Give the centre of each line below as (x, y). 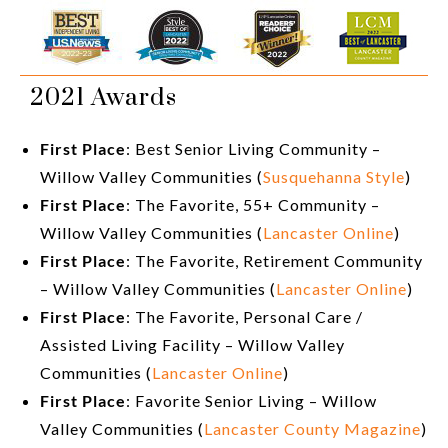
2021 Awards (103, 98)
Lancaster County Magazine (312, 429)
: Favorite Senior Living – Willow (251, 401)
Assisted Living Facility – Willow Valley (192, 345)
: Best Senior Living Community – (253, 149)
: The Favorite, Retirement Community (274, 261)
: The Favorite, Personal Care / (244, 317)
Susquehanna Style (334, 177)
